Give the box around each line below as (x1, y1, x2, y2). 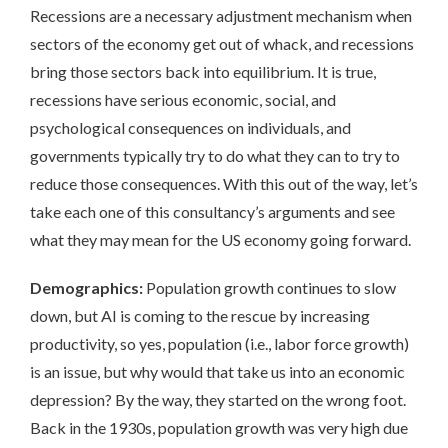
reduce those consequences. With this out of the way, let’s (30, 173, 418, 193)
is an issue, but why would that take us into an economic (30, 361, 405, 381)
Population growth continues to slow (143, 277, 396, 297)
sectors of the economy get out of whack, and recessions (30, 33, 414, 53)
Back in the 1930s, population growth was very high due (30, 417, 408, 437)
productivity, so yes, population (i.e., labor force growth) (30, 333, 409, 353)
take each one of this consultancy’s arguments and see (30, 201, 395, 221)
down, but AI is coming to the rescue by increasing (30, 305, 370, 325)
